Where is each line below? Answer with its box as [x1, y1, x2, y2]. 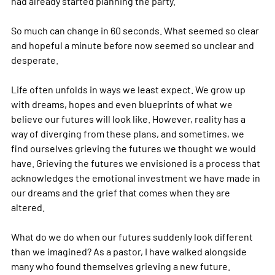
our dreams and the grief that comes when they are [11, 187, 232, 199]
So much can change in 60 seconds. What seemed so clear [11, 25, 261, 37]
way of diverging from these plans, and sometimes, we [11, 128, 246, 140]
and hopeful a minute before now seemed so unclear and [11, 39, 256, 52]
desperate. [11, 54, 58, 66]
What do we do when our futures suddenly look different [11, 231, 255, 243]
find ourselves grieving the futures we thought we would [11, 142, 258, 155]
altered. [11, 201, 45, 214]
